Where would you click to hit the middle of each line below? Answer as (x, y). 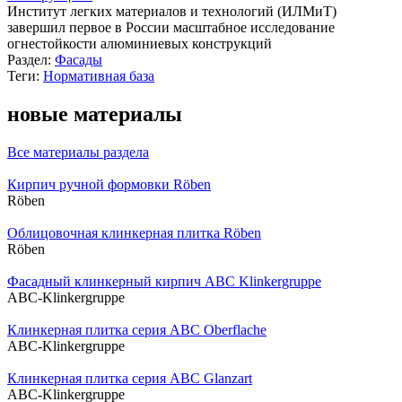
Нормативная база (99, 76)
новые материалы (95, 114)
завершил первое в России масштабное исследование (171, 28)
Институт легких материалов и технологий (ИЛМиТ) (172, 12)
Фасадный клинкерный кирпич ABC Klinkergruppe (164, 282)
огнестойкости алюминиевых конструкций (140, 44)
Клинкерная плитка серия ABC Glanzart (130, 379)
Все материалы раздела (78, 153)
